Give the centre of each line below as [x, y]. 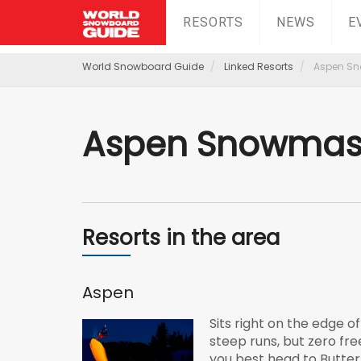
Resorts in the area [181, 238]
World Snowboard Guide [143, 66]
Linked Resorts [259, 66]
